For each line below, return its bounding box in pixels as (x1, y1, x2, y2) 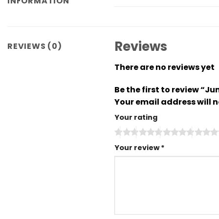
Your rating (114, 112, 157, 122)
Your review (114, 142, 161, 153)
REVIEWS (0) (7, 41, 62, 52)
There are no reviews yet (114, 62, 215, 73)
